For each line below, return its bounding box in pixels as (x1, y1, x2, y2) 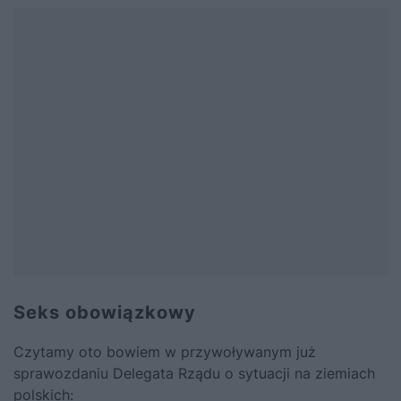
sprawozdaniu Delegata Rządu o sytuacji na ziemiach (13, 364, 375, 383)
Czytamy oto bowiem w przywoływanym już (13, 343, 316, 362)
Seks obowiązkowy (13, 302, 196, 324)
